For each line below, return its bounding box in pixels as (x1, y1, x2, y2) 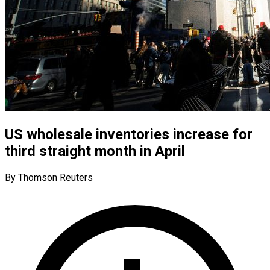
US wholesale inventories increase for (5, 125, 253, 143)
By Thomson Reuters (5, 171, 93, 183)
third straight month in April (5, 142, 185, 160)
